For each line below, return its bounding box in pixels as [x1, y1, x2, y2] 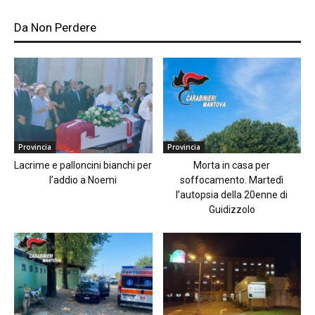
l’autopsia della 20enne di [176, 188, 288, 200]
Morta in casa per [193, 159, 271, 171]
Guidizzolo [208, 203, 255, 215]
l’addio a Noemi [49, 174, 117, 186]
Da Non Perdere [14, 20, 96, 35]
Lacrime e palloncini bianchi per [14, 159, 153, 171]
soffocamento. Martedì [180, 174, 284, 186]
